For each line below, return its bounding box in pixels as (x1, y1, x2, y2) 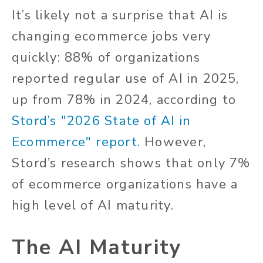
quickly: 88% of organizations (12, 49, 201, 67)
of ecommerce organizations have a (12, 176, 238, 194)
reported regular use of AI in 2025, (12, 70, 240, 88)
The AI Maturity (12, 234, 182, 262)
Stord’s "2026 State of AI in (12, 112, 191, 130)
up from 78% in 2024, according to (12, 91, 237, 109)
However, (140, 133, 206, 151)
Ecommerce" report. (12, 133, 140, 151)
